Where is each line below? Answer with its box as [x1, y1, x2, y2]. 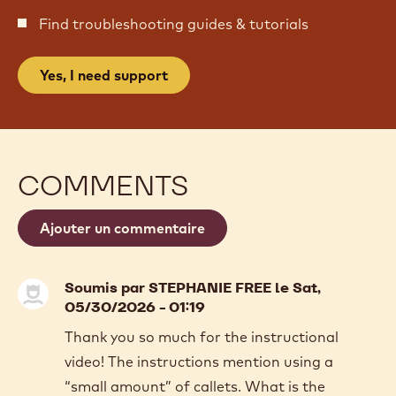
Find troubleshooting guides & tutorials [39, 14, 308, 33]
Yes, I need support [40, 65, 168, 84]
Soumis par [65, 278, 148, 297]
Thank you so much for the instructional [65, 327, 339, 346]
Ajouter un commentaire [40, 218, 205, 237]
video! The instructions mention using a [65, 352, 333, 370]
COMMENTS [18, 166, 188, 203]
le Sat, [271, 278, 321, 297]
